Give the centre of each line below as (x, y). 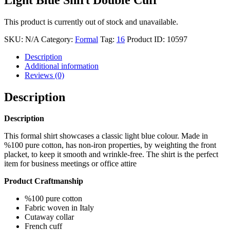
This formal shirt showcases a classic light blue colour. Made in (106, 136)
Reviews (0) (44, 75)
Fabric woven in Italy (59, 208)
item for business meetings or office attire (70, 164)
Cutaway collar (49, 217)
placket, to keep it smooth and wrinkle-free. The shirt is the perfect (111, 155)
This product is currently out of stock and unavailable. (91, 22)
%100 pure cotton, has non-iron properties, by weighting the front (110, 145)
